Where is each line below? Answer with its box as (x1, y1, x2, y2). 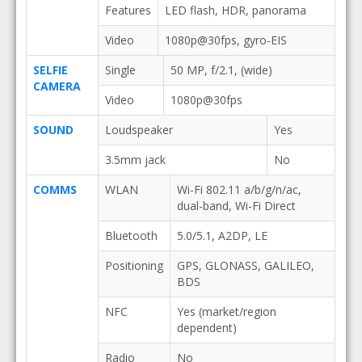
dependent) (176, 320, 237, 335)
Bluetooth (104, 228, 158, 243)
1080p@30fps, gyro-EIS (164, 32, 287, 48)
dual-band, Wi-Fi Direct (176, 198, 296, 213)
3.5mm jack (104, 152, 166, 167)
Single (104, 62, 136, 78)
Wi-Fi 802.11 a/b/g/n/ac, (176, 182, 301, 197)
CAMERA (32, 78, 81, 94)
